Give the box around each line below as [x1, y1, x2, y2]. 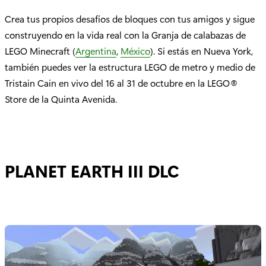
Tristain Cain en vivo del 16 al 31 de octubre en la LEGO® [5, 76, 238, 89]
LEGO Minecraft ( [5, 44, 75, 57]
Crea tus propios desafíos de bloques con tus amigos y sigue [5, 12, 255, 25]
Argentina [75, 44, 116, 57]
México [121, 44, 150, 57]
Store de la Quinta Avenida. [5, 92, 117, 105]
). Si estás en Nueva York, [150, 44, 253, 57]
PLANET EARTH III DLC [5, 159, 179, 182]
